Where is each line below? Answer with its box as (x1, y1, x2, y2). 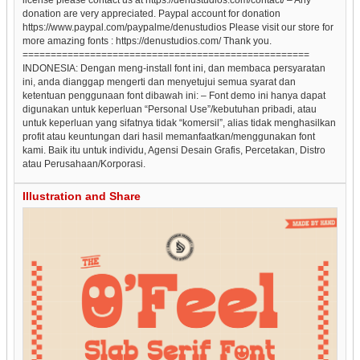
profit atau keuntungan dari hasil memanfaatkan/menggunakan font (22, 130, 315, 142)
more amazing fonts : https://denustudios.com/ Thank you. (22, 35, 272, 47)
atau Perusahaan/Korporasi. (22, 157, 145, 170)
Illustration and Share (22, 189, 141, 202)
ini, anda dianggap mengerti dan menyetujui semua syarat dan (22, 76, 296, 88)
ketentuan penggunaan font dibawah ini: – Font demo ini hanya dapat (22, 89, 325, 101)
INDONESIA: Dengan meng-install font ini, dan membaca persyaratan (22, 62, 325, 74)
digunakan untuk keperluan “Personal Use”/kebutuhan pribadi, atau (22, 103, 317, 115)
